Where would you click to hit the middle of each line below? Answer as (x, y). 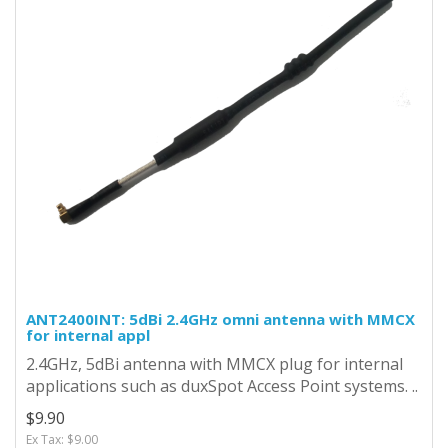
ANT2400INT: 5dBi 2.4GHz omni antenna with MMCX (220, 318)
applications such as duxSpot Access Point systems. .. (222, 385)
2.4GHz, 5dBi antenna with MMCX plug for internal (214, 363)
